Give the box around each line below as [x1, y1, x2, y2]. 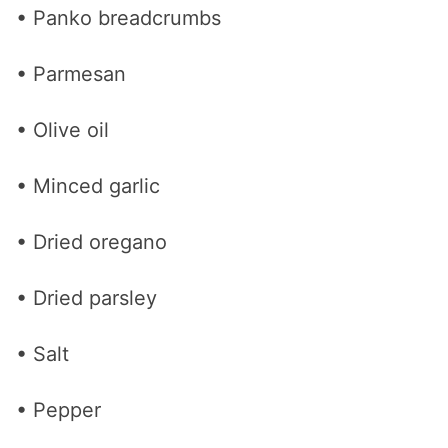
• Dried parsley [16, 286, 157, 311]
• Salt [16, 342, 69, 367]
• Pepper [16, 398, 101, 423]
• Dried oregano [16, 230, 167, 255]
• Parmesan [16, 62, 126, 87]
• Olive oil [16, 118, 109, 143]
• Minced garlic [16, 174, 160, 199]
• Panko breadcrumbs [16, 6, 221, 31]
